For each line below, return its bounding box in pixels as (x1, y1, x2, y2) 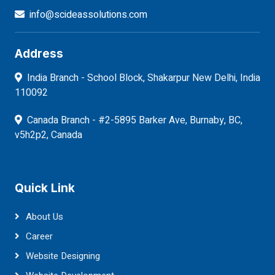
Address (15, 47, 63, 61)
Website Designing (26, 249, 100, 263)
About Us (26, 210, 63, 224)
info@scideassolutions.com (29, 7, 147, 23)
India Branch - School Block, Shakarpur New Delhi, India (27, 71, 260, 86)
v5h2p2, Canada (15, 128, 82, 143)
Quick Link (15, 181, 75, 196)
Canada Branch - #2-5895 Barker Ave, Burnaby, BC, (27, 113, 242, 128)
